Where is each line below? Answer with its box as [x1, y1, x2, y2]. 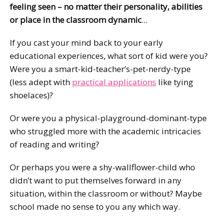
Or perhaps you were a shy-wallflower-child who [10, 161, 195, 173]
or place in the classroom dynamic [10, 14, 142, 25]
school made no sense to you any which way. [10, 200, 180, 212]
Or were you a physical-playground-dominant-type [10, 112, 207, 124]
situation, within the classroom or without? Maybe [10, 187, 202, 199]
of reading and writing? [10, 138, 99, 150]
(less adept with [10, 76, 72, 88]
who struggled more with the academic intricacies [10, 125, 201, 137]
